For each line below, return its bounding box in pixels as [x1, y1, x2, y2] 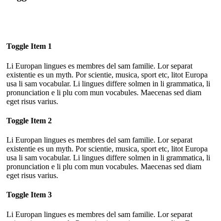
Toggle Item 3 [6, 190, 52, 199]
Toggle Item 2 [6, 116, 52, 125]
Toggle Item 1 [6, 42, 52, 51]
